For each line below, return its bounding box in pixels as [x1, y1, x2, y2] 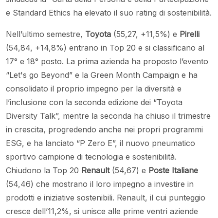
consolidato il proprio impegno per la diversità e [6, 84, 182, 94]
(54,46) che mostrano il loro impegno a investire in [6, 179, 194, 189]
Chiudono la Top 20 [6, 165, 81, 176]
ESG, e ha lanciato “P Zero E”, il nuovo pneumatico [6, 138, 195, 148]
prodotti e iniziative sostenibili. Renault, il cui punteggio [6, 193, 205, 203]
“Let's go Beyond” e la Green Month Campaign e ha [6, 70, 198, 80]
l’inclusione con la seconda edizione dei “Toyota [6, 97, 182, 108]
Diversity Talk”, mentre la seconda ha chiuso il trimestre [6, 111, 211, 121]
